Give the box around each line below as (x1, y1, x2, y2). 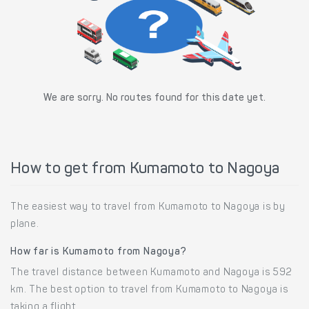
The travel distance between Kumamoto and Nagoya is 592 (10, 268, 293, 279)
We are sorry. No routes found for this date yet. (43, 94, 266, 104)
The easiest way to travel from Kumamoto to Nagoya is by (10, 203, 286, 213)
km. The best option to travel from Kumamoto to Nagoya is (10, 286, 288, 296)
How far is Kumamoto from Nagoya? (10, 248, 187, 258)
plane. (10, 220, 39, 230)
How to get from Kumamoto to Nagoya (10, 162, 280, 178)
